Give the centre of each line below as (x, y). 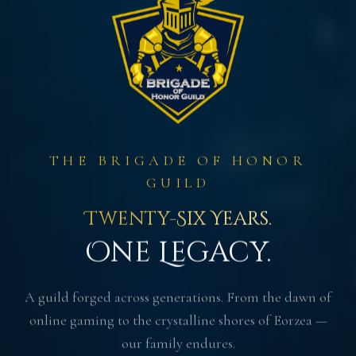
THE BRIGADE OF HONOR (178, 160)
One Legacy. (178, 252)
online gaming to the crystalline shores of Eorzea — (178, 320)
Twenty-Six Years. (178, 219)
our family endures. (178, 343)
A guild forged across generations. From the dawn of (178, 297)
